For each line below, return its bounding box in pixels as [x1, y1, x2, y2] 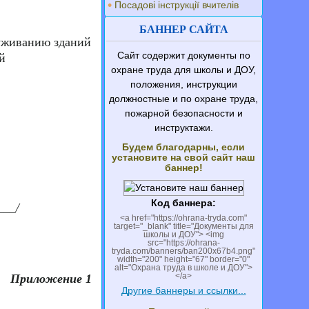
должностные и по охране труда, [109, 93, 259, 104]
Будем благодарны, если [122, 141, 246, 152]
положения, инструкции [130, 79, 237, 90]
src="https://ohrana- [147, 238, 220, 248]
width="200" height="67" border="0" [117, 255, 250, 264]
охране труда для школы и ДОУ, [111, 64, 257, 75]
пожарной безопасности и [124, 108, 243, 119]
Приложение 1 [10, 272, 92, 286]
